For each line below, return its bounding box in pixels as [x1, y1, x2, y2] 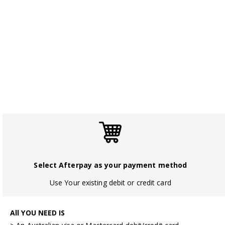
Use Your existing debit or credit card [49, 178, 171, 187]
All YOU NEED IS [10, 208, 65, 217]
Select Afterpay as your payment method [34, 160, 187, 170]
